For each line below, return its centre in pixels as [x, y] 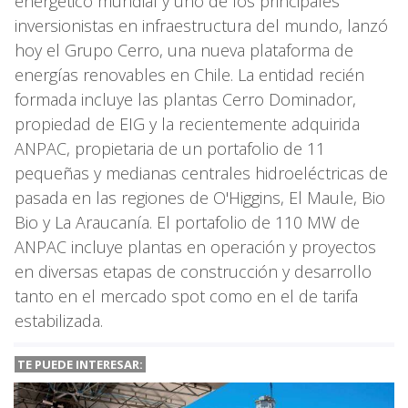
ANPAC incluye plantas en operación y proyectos [195, 246]
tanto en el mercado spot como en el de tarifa [186, 296]
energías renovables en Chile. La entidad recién [189, 74]
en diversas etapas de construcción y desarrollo [193, 271]
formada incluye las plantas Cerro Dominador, [185, 99]
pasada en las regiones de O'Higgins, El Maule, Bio [200, 197]
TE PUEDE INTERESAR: [80, 364]
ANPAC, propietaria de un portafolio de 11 [170, 148]
